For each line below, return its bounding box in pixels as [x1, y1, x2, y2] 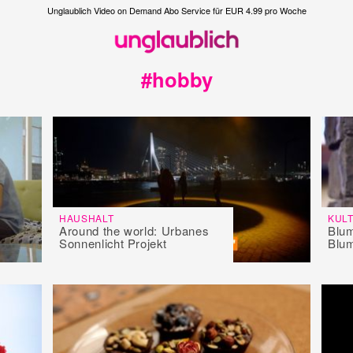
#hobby [140, 65, 213, 95]
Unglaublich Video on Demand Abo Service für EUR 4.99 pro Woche [46, 4, 307, 17]
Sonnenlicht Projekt [59, 234, 167, 251]
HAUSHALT [59, 210, 114, 225]
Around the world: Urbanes [59, 221, 209, 239]
